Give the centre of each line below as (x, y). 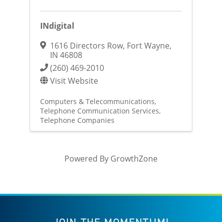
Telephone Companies (77, 120)
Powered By (87, 159)
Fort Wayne (148, 46)
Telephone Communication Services (99, 111)
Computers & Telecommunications (97, 102)
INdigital (57, 26)
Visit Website (74, 81)
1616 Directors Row (86, 46)
